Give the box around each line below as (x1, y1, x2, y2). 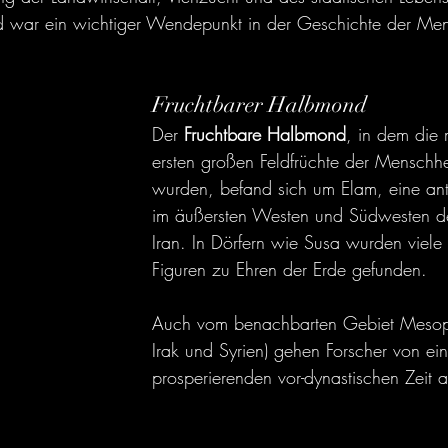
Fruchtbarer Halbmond (152, 91, 367, 118)
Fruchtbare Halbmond (184, 122, 346, 146)
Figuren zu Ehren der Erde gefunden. (152, 257, 427, 281)
